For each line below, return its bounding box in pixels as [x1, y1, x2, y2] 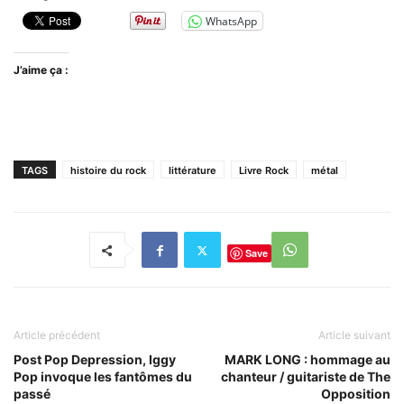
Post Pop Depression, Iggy [14, 352, 176, 368]
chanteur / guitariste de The [221, 369, 390, 385]
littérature [169, 164, 216, 178]
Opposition [321, 386, 390, 402]
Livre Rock [239, 164, 289, 178]
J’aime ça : [14, 63, 69, 78]
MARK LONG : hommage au [225, 352, 390, 368]
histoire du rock [70, 164, 146, 178]
